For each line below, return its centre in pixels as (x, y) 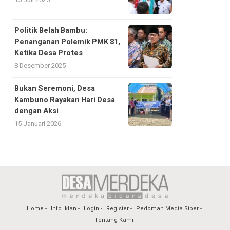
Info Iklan (63, 209)
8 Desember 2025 (40, 66)
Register (117, 209)
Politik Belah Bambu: (51, 31)
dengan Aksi (36, 111)
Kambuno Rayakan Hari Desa (65, 100)
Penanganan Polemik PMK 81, (67, 42)
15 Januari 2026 (38, 124)
